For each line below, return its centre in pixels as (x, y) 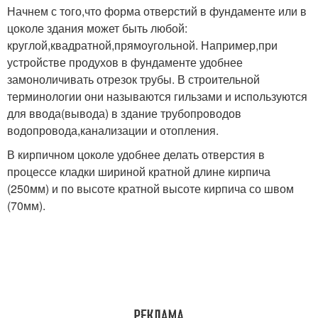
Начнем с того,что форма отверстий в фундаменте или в (157, 11)
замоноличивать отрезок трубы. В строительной (133, 79)
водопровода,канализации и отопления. (113, 130)
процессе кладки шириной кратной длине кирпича (139, 171)
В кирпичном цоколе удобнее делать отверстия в (136, 154)
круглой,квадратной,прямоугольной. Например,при (142, 45)
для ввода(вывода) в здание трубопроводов (124, 113)
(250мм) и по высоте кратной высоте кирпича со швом (150, 188)
